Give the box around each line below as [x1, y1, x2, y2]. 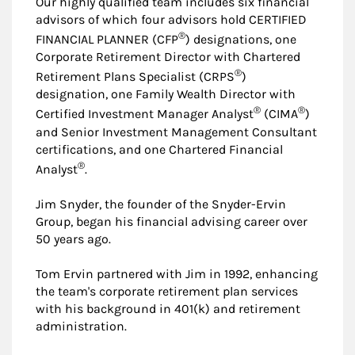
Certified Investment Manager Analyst [36, 106, 254, 122]
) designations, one [185, 31, 296, 47]
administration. [36, 318, 127, 334]
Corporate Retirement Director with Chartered [36, 48, 300, 64]
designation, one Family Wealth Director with [36, 86, 296, 102]
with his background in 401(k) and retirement [36, 300, 300, 316]
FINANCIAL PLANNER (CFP [36, 31, 178, 47]
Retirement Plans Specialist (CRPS [36, 69, 235, 85]
